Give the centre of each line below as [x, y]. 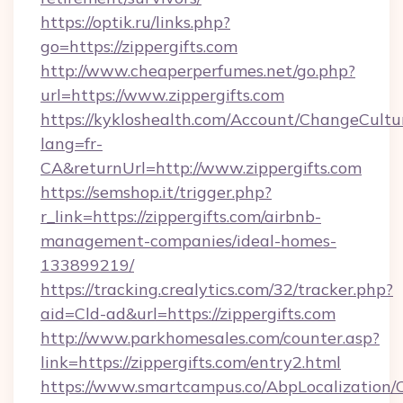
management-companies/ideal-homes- [188, 241]
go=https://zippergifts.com [139, 46]
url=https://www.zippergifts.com [162, 95]
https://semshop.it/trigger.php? [156, 192]
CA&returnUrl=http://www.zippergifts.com [201, 168]
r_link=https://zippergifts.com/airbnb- [181, 216]
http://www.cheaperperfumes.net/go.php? [198, 71]
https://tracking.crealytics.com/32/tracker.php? [217, 289]
